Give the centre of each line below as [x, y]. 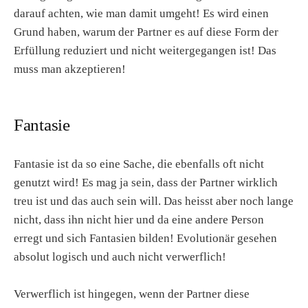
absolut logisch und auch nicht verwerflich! [120, 256]
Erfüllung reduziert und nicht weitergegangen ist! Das [145, 51]
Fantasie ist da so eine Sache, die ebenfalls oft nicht [139, 164]
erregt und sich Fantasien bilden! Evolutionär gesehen [145, 238]
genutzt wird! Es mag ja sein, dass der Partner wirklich [146, 182]
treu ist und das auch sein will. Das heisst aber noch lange [154, 201]
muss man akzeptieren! [70, 69]
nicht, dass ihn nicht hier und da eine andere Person [139, 219]
